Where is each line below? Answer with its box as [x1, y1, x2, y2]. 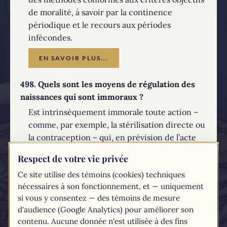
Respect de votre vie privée [18, 153, 128, 165]
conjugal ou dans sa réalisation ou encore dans [28, 144, 203, 155]
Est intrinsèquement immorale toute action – [28, 106, 198, 117]
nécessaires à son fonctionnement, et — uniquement [18, 181, 204, 191]
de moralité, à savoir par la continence [28, 7, 172, 17]
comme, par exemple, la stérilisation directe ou [28, 119, 205, 130]
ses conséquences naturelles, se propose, [28, 157, 183, 168]
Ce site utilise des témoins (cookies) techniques [18, 169, 185, 179]
